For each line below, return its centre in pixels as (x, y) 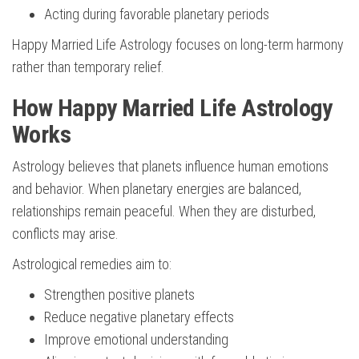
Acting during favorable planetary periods (157, 14)
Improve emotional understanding (136, 340)
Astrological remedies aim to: (92, 264)
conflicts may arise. (65, 234)
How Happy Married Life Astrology (172, 108)
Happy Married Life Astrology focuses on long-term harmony (178, 45)
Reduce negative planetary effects (139, 317)
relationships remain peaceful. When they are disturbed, (164, 212)
